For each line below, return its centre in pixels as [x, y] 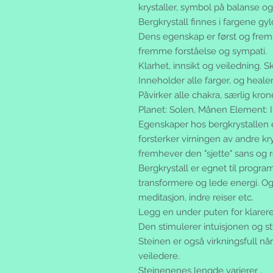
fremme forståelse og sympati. [203, 51]
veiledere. [159, 256]
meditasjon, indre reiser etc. [196, 198]
